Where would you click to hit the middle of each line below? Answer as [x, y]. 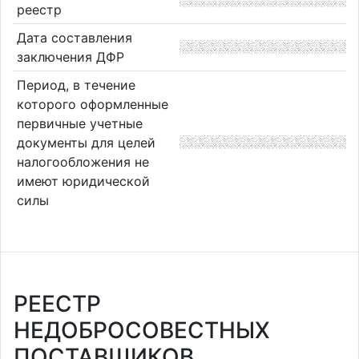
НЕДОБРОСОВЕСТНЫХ [142, 330]
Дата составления [74, 37]
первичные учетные [79, 123]
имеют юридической [83, 181]
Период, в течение [76, 85]
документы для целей [86, 142]
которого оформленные [92, 104]
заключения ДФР [70, 56]
